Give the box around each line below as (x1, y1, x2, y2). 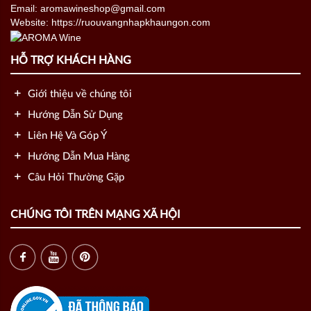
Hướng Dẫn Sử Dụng (25, 109, 123, 120)
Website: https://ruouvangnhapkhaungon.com (10, 16, 210, 28)
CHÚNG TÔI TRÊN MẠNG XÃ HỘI (10, 208, 180, 220)
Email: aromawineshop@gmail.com (10, 2, 165, 14)
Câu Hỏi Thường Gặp (25, 171, 124, 183)
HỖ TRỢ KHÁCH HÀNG (10, 54, 131, 66)
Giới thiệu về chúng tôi (25, 88, 132, 99)
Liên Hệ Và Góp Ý (25, 130, 107, 141)
